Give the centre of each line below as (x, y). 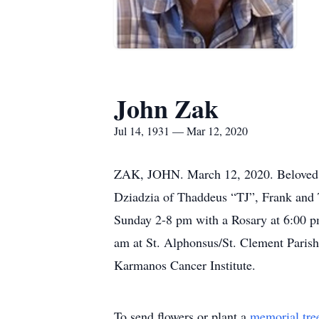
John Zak (166, 108)
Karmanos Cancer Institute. (185, 265)
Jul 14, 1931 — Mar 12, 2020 (181, 131)
